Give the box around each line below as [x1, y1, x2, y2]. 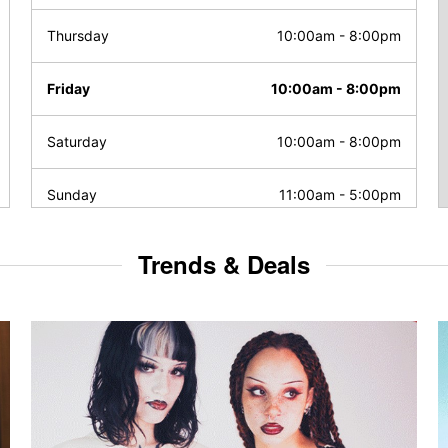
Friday [47, 80, 90, 97]
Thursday [47, 27, 109, 44]
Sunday [47, 186, 97, 203]
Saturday [47, 133, 107, 150]
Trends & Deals [138, 247, 310, 281]
